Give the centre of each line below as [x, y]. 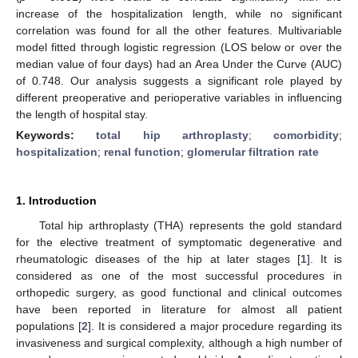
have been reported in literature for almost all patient [179, 309]
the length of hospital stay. [82, 114]
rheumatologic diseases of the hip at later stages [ [158, 259]
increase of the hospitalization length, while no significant [179, 13]
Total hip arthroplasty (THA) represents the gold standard [190, 225]
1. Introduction [56, 200]
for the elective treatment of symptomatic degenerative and [179, 242]
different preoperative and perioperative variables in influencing [179, 97]
